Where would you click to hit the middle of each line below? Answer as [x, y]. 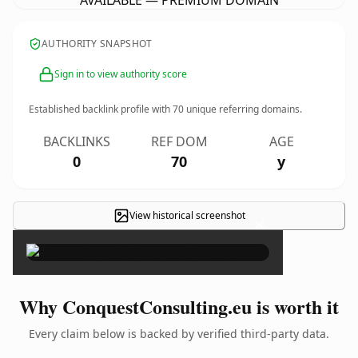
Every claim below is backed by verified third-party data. [179, 334]
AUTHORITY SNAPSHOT [97, 44]
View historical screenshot [187, 215]
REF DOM [179, 141]
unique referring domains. [243, 109]
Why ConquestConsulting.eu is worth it [179, 306]
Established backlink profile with [101, 109]
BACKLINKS [77, 141]
